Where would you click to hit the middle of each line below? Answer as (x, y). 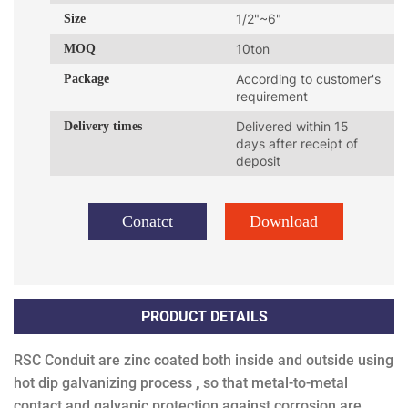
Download (284, 221)
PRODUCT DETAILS (204, 316)
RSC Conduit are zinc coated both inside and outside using (204, 360)
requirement (272, 96)
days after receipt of (297, 143)
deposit (258, 161)
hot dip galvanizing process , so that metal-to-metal (181, 383)
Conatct (147, 221)
